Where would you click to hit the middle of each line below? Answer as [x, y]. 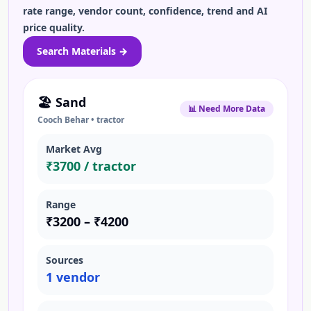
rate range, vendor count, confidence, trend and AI [145, 11]
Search [54, 51]
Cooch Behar [63, 120]
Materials [94, 51]
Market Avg [74, 149]
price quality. [54, 27]
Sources [65, 260]
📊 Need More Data [227, 109]
